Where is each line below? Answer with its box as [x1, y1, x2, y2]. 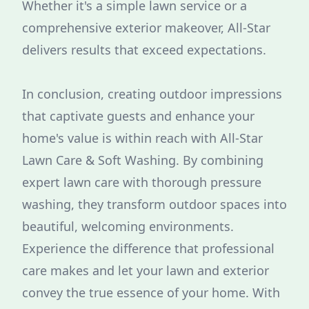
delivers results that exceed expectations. [22, 41, 266, 58]
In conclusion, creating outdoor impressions [22, 86, 282, 102]
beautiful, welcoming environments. [22, 218, 234, 235]
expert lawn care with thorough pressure [22, 174, 261, 190]
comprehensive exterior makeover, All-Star [22, 19, 270, 36]
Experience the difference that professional [22, 240, 275, 257]
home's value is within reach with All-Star [22, 130, 263, 146]
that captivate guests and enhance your [22, 108, 255, 124]
